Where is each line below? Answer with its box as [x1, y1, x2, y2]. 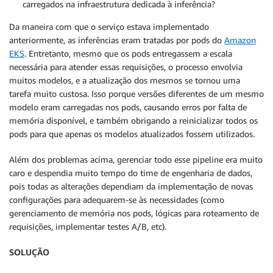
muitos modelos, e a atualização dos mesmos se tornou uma [9, 75, 240, 85]
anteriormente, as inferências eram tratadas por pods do [9, 35, 224, 45]
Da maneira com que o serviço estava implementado [9, 21, 209, 32]
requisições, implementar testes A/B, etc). [9, 221, 166, 232]
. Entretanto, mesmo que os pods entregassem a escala [24, 48, 232, 58]
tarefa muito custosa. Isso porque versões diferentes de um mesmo [9, 88, 264, 99]
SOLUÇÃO [9, 247, 49, 257]
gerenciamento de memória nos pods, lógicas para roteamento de [9, 208, 259, 218]
